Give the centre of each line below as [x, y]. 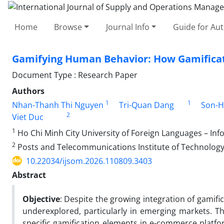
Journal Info [127, 27]
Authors [28, 91]
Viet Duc [28, 117]
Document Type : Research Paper [75, 75]
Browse [68, 27]
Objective [41, 199]
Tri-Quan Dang [146, 105]
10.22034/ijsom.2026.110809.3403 [89, 161]
